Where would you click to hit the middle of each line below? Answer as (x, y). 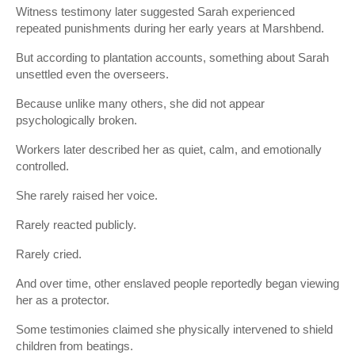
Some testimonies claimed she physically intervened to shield (174, 329)
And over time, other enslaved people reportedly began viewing (177, 283)
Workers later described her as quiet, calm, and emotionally (169, 149)
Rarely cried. (49, 254)
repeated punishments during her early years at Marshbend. (170, 28)
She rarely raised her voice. (87, 195)
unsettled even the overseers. (92, 74)
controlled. (42, 166)
